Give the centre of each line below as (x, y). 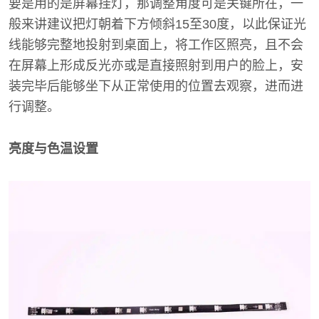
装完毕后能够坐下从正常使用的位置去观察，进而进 (156, 86)
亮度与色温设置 (53, 149)
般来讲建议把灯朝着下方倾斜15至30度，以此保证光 (157, 24)
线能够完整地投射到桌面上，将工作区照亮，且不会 (156, 45)
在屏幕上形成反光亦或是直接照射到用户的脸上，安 (156, 66)
